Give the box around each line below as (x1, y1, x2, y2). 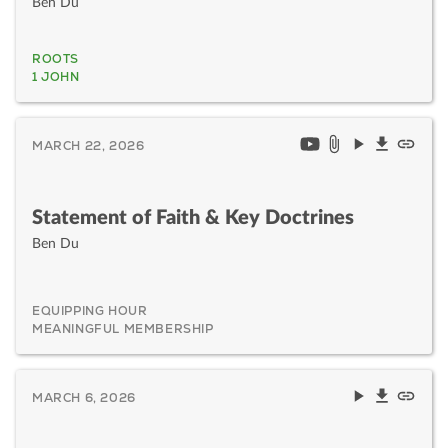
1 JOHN (32, 68, 80, 85)
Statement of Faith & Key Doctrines (32, 207, 354, 228)
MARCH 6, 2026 (32, 389, 136, 406)
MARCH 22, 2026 (32, 137, 145, 154)
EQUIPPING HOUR (32, 302, 148, 319)
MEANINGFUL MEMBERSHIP (32, 320, 214, 337)
